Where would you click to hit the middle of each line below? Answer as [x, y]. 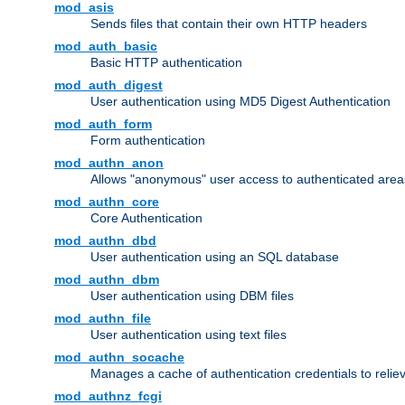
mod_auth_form [103, 124]
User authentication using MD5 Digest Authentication [240, 102]
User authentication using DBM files [192, 296]
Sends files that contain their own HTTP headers [229, 24]
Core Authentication [146, 218]
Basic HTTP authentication [166, 63]
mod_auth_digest [108, 85]
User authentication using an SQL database [215, 257]
